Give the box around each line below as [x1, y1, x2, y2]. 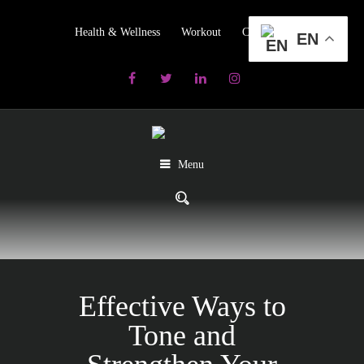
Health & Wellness [74, 25, 160, 38]
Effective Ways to [78, 289, 286, 323]
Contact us [241, 25, 290, 38]
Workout [180, 25, 221, 38]
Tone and [128, 318, 236, 352]
